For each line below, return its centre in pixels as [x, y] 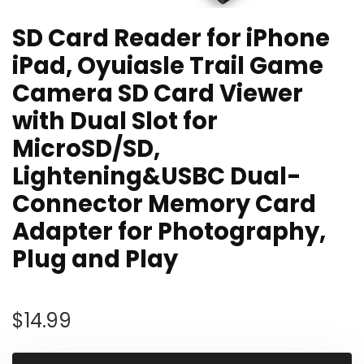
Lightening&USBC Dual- [157, 176]
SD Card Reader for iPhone [171, 38]
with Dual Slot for [115, 121]
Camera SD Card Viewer [158, 93]
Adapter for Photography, [169, 232]
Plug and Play [95, 259]
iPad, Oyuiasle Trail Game [168, 66]
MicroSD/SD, [86, 149]
